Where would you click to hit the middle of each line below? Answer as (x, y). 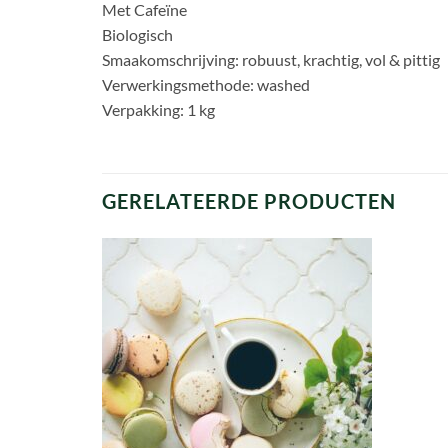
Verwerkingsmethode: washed (206, 84)
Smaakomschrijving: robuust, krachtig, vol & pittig (271, 59)
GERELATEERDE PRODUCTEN (249, 200)
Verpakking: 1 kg (158, 109)
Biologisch (137, 34)
